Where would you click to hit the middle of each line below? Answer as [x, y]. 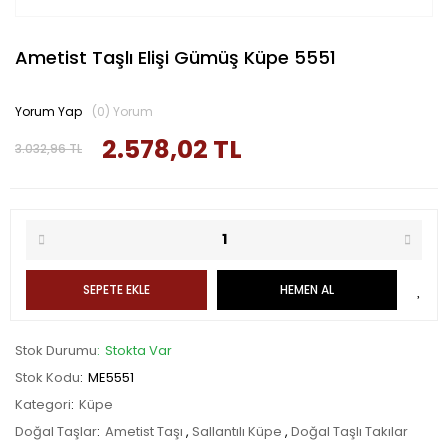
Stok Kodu [47, 377]
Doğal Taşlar [56, 431]
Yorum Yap [48, 111]
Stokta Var [138, 350]
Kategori [43, 404]
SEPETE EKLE [116, 289]
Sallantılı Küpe [238, 431]
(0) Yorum [122, 111]
